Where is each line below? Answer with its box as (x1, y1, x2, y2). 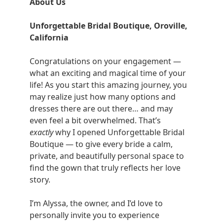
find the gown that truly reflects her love (30, 162, 181, 173)
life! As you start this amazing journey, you (30, 79, 187, 90)
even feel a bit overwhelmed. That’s (30, 115, 161, 126)
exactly (30, 127, 53, 138)
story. (30, 174, 50, 185)
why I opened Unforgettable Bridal (53, 127, 184, 138)
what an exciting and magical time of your (30, 68, 186, 78)
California (30, 32, 69, 43)
